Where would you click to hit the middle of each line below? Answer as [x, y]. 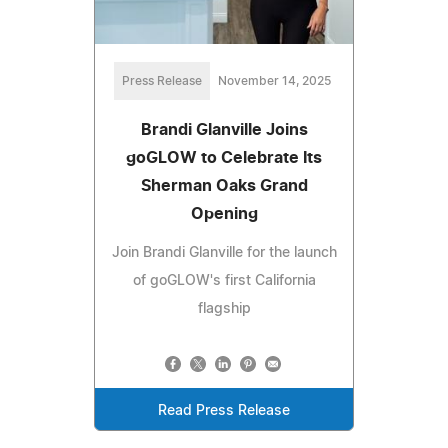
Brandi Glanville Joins [224, 130]
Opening [224, 214]
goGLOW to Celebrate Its [224, 158]
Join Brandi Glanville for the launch [224, 253]
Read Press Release [224, 411]
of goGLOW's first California [224, 281]
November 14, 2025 [274, 81]
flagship [224, 309]
